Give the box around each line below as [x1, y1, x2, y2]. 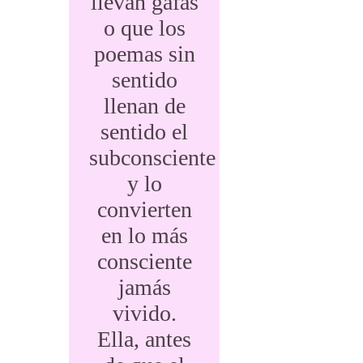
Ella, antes [97, 327, 192, 352]
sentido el [100, 119, 189, 144]
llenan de [103, 93, 186, 118]
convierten [96, 197, 192, 222]
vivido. [112, 301, 177, 326]
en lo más [100, 223, 188, 248]
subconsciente [89, 145, 216, 170]
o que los [103, 15, 186, 41]
